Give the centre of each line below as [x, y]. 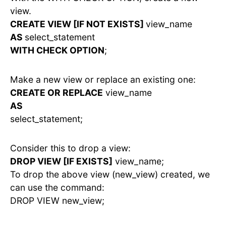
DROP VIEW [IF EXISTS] [61, 161]
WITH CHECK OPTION [57, 50]
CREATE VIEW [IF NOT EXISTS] [78, 24]
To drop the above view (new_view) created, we [110, 175]
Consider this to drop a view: [70, 148]
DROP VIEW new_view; [57, 201]
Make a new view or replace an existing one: [103, 80]
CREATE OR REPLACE [56, 93]
